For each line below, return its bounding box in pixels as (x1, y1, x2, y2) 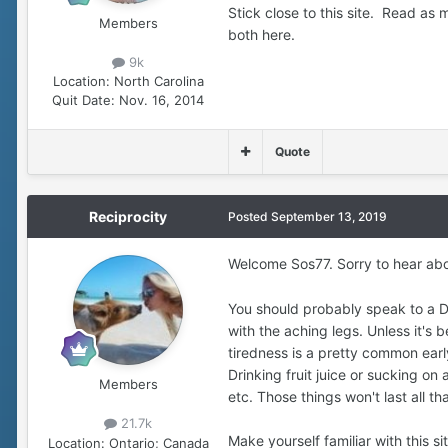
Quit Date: (52, 92, 115, 109)
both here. (228, 26, 295, 44)
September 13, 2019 (271, 209, 387, 225)
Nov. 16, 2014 (119, 92, 204, 109)
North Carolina (113, 73, 204, 90)
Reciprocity (89, 208, 167, 226)
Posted (228, 209, 271, 225)
